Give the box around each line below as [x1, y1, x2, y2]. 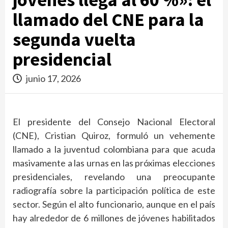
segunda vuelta [13, 27, 136, 51]
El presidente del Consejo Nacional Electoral [13, 116, 215, 127]
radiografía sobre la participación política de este [13, 184, 215, 196]
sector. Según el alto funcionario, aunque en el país [13, 198, 215, 210]
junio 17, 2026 [24, 72, 81, 84]
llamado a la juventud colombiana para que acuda [13, 143, 215, 155]
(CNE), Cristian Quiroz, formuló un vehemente [13, 129, 215, 141]
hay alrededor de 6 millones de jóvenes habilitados [13, 212, 215, 223]
